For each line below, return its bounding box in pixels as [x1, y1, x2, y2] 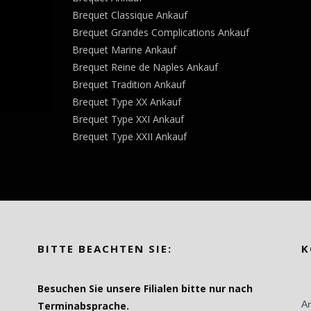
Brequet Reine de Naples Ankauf [72, 60, 218, 74]
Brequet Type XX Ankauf [72, 95, 181, 108]
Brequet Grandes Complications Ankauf [72, 26, 249, 39]
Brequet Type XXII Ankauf [72, 130, 187, 143]
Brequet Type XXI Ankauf [72, 112, 184, 126]
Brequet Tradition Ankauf [72, 78, 185, 91]
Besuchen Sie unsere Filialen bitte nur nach [37, 282, 253, 295]
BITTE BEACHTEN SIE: [37, 242, 172, 255]
